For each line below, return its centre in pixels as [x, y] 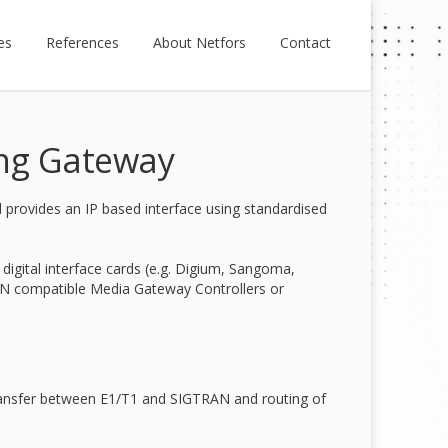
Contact [305, 42]
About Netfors [199, 42]
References [82, 42]
